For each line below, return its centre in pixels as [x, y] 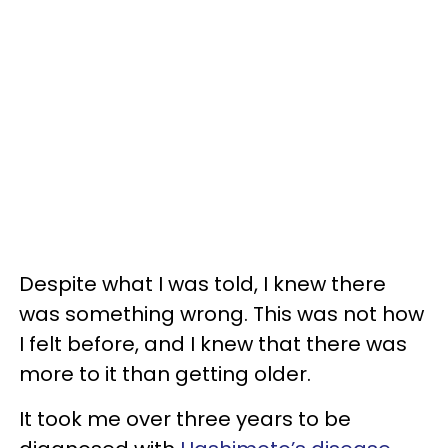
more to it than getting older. [165, 373]
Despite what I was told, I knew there [202, 283]
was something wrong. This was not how [221, 313]
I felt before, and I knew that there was [213, 343]
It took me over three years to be [185, 418]
